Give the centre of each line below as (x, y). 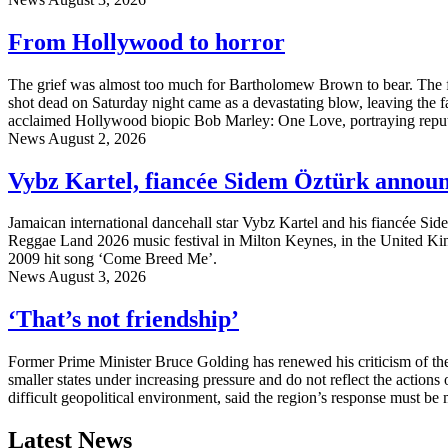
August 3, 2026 (97, 277)
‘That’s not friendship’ (123, 319)
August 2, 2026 (97, 138)
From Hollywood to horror (146, 41)
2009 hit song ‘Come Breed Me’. (112, 259)
